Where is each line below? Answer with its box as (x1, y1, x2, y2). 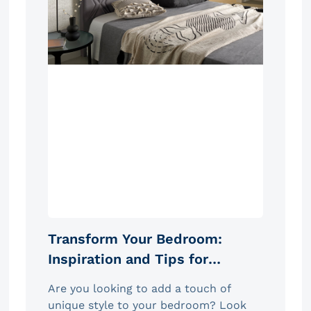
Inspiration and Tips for (47, 250, 208, 267)
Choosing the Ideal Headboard (47, 270, 254, 287)
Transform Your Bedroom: (47, 230, 222, 247)
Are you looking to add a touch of (47, 281, 230, 295)
